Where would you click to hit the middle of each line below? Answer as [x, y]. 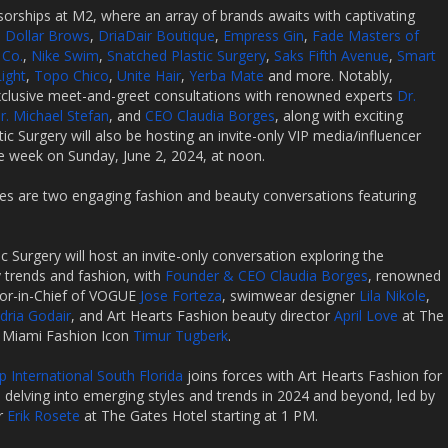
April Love [366, 315]
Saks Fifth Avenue [331, 55]
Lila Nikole [392, 295]
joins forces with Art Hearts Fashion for [312, 375]
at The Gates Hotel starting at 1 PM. [201, 415]
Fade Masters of [365, 35]
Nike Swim [65, 55]
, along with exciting [339, 115]
